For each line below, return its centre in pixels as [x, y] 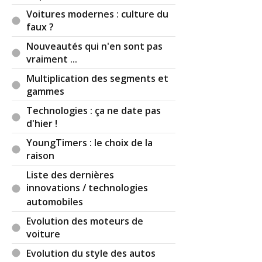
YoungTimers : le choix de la [90, 142]
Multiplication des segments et [98, 78]
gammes [46, 92]
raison [41, 156]
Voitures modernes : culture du [98, 14]
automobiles [55, 202]
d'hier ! [42, 124]
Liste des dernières [70, 175]
